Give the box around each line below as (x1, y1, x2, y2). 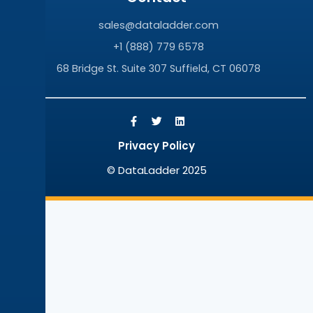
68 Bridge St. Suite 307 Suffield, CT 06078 (56, 61, 261, 76)
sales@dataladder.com (98, 18, 219, 33)
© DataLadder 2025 (106, 163, 207, 178)
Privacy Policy (118, 138, 195, 154)
